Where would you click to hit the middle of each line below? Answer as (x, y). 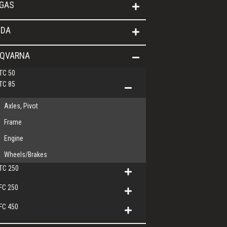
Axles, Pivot (21, 106)
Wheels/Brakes (26, 155)
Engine (14, 139)
